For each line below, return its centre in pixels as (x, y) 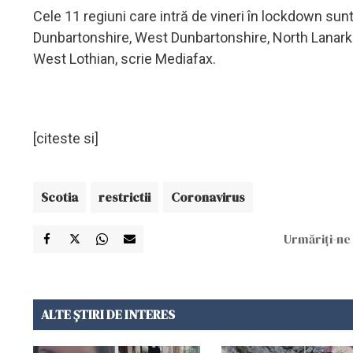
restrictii (124, 197)
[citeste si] (66, 138)
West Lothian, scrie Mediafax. (124, 58)
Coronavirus (208, 197)
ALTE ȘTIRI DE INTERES (108, 314)
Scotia (59, 197)
